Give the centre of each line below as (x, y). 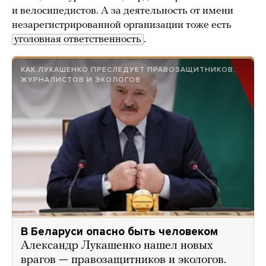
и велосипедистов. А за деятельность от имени (123, 11)
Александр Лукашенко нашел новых (117, 246)
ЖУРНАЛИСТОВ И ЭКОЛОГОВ (81, 79)
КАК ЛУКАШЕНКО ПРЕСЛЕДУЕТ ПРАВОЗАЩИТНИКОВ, (128, 69)
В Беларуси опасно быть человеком (119, 231)
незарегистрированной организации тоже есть (122, 25)
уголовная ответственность (78, 39)
